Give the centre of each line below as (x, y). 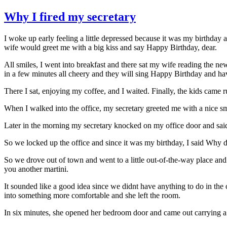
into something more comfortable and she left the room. (92, 195)
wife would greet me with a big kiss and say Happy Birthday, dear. (110, 47)
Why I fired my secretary (70, 16)
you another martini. (36, 169)
